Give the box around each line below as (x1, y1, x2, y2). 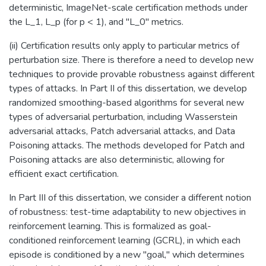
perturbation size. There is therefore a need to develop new (9, 53, 254, 66)
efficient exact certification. (9, 167, 119, 180)
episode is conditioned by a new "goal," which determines (9, 248, 245, 261)
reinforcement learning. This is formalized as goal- (9, 219, 211, 233)
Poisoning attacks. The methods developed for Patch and (9, 138, 245, 152)
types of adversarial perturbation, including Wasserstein (9, 110, 237, 123)
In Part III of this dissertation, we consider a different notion (9, 191, 251, 204)
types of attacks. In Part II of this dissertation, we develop (9, 81, 247, 95)
